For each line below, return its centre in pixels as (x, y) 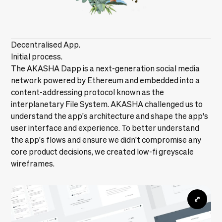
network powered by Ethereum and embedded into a (106, 80)
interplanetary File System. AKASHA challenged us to (107, 104)
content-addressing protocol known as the (88, 92)
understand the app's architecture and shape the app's (110, 116)
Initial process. (37, 56)
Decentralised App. (46, 44)
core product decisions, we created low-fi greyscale (103, 151)
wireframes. (33, 163)
